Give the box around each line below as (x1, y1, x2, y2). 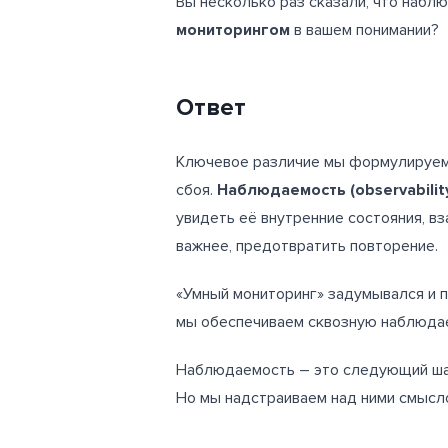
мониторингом (176, 19, 290, 40)
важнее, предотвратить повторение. (176, 235, 438, 256)
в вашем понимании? (290, 19, 439, 40)
